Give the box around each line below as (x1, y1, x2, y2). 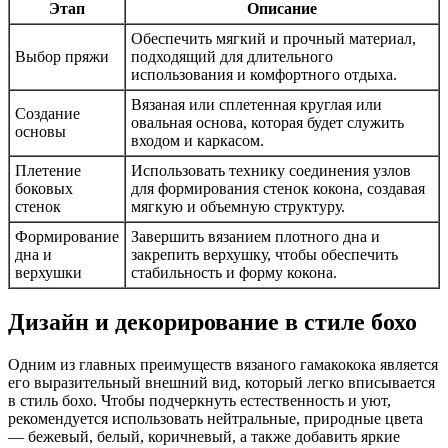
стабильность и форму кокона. (131, 263, 337, 281)
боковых (15, 179, 73, 197)
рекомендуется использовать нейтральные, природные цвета (8, 409, 423, 427)
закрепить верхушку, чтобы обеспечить (131, 245, 398, 263)
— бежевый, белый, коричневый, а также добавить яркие (8, 427, 400, 445)
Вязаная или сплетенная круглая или (131, 95, 382, 113)
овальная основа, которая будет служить (131, 113, 404, 131)
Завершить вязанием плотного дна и (131, 227, 380, 245)
